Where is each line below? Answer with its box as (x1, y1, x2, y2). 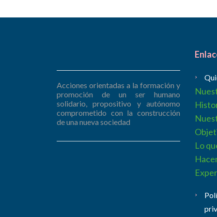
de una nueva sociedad (57, 117, 130, 126)
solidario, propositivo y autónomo (57, 98, 180, 108)
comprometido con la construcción (57, 108, 180, 117)
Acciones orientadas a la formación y (57, 80, 180, 90)
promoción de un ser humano (57, 89, 180, 99)
